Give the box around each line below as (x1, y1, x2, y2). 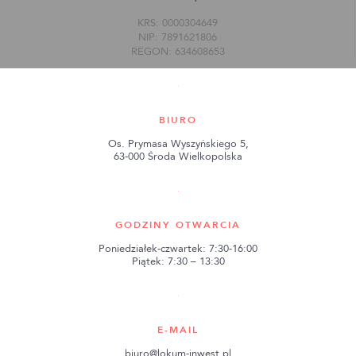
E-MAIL (157, 323, 199, 336)
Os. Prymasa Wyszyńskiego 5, (107, 136, 249, 151)
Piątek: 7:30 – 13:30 (131, 253, 225, 269)
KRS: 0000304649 (137, 15, 218, 30)
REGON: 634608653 (130, 44, 225, 59)
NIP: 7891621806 (138, 29, 217, 44)
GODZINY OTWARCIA (115, 218, 241, 231)
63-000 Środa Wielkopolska (114, 149, 242, 164)
